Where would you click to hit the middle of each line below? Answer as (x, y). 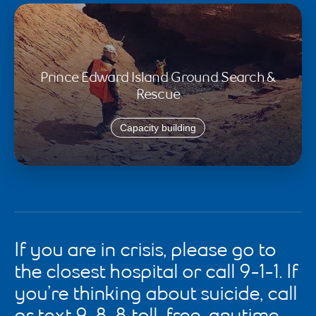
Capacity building (158, 127)
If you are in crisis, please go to (145, 251)
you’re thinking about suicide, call (156, 294)
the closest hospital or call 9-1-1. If (156, 273)
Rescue (158, 95)
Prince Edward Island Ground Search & (158, 78)
